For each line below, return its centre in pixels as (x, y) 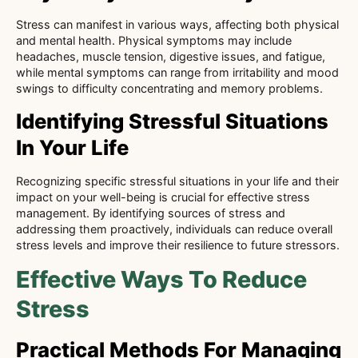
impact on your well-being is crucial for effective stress (163, 197)
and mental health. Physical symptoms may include (154, 40)
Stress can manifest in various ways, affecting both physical (177, 24)
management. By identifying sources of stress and (151, 213)
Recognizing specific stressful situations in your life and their (177, 181)
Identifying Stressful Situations (172, 121)
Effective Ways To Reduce (161, 280)
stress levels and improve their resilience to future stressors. (178, 245)
